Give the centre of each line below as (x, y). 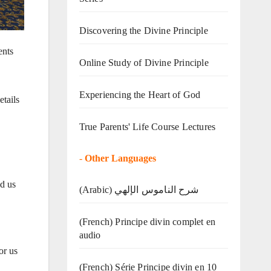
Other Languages (120, 158)
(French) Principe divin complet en (147, 221)
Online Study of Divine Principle (144, 62)
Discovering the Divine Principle (143, 30)
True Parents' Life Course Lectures (147, 126)
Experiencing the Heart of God (140, 94)
